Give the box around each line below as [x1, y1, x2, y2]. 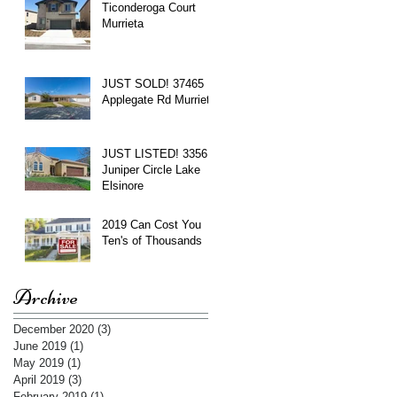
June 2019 [13, 339, 66, 353]
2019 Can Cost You [102, 217, 201, 231]
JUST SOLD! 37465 [102, 76, 204, 90]
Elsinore [102, 178, 144, 192]
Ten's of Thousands [102, 233, 202, 247]
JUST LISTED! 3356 [102, 146, 207, 160]
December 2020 [13, 322, 94, 336]
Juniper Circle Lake [102, 162, 200, 176]
